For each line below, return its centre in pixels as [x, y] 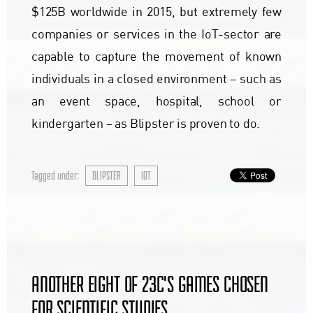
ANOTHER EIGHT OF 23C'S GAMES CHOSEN [150, 284]
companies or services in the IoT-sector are [156, 35]
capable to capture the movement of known [156, 57]
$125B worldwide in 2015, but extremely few [156, 12]
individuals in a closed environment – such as [156, 79]
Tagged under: [55, 176]
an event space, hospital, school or [156, 102]
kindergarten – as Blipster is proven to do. [146, 124]
